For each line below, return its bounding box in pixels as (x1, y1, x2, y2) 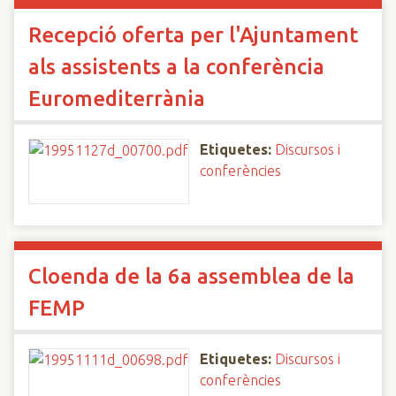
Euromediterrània (28, 87, 205, 110)
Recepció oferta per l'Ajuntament (28, 23, 358, 47)
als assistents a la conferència (28, 55, 324, 79)
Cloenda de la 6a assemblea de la (28, 264, 354, 288)
